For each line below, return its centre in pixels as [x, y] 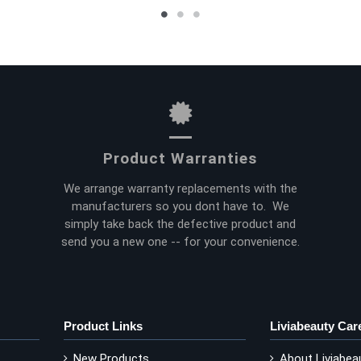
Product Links [103, 326]
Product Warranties [180, 159]
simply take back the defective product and [180, 224]
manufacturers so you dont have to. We [180, 206]
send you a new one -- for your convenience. [180, 241]
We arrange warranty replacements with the [180, 188]
